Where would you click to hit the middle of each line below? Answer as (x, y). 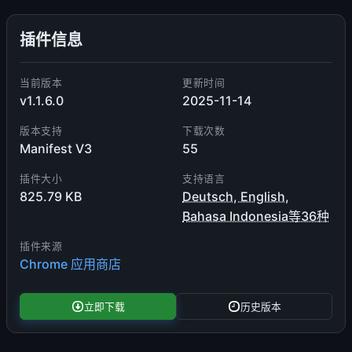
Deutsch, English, (236, 196)
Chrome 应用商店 (70, 264)
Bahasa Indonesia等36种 (256, 216)
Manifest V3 (56, 148)
